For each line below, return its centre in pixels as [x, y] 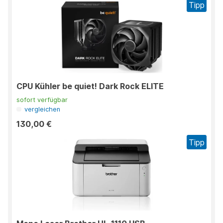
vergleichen [43, 110]
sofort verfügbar [42, 100]
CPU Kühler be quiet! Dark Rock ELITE [90, 86]
